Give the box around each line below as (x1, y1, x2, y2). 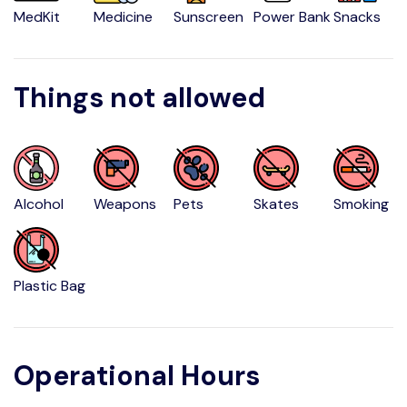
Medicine (94, 7, 154, 26)
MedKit (14, 7, 60, 26)
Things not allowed (14, 80, 265, 115)
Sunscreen (174, 7, 244, 26)
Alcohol (14, 194, 64, 213)
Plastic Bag (14, 276, 85, 295)
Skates (253, 194, 300, 213)
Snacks (333, 7, 382, 26)
